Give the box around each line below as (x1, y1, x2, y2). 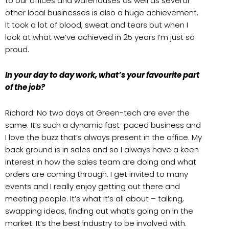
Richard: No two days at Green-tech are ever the (5, 107, 190, 118)
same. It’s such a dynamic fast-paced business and (5, 120, 201, 130)
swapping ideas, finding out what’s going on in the (5, 205, 193, 216)
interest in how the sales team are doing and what (5, 156, 196, 167)
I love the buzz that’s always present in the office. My (5, 132, 202, 143)
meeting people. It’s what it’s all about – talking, (5, 193, 184, 204)
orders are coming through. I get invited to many (5, 169, 188, 179)
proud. (5, 43, 29, 55)
